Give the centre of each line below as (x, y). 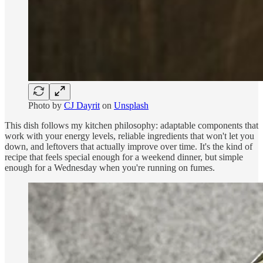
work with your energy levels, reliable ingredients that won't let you (129, 136)
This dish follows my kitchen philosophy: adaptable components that (131, 125)
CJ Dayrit (82, 105)
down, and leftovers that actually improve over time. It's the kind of (129, 146)
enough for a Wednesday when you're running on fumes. (110, 167)
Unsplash (131, 105)
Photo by (46, 105)
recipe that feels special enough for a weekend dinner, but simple (124, 157)
